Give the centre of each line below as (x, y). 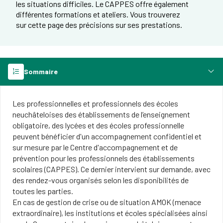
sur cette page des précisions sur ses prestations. (99, 25)
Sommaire (41, 71)
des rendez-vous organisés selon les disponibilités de (101, 180)
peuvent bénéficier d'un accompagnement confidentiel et (107, 136)
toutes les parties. (44, 191)
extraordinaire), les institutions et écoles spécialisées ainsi (110, 213)
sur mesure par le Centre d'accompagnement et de (95, 147)
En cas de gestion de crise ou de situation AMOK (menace (107, 202)
